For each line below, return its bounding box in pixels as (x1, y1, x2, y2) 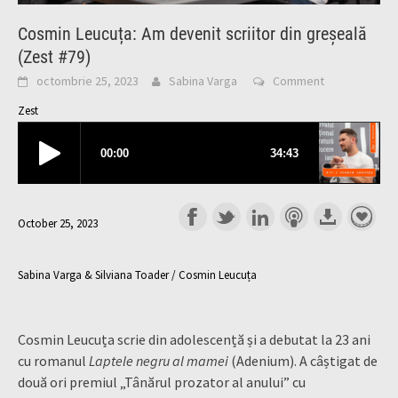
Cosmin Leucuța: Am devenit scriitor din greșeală (18, 22, 367, 44)
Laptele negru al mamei (89, 351, 231, 370)
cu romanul (18, 351, 89, 370)
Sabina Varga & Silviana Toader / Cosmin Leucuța (18, 267, 257, 283)
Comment (273, 72, 324, 89)
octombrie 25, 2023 (36, 72, 139, 89)
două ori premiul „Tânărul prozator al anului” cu (18, 372, 306, 391)
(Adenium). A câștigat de (231, 351, 378, 370)
